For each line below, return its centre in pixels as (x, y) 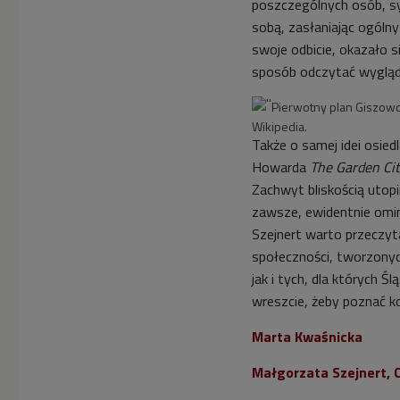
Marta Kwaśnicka (307, 337)
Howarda (281, 167)
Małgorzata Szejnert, (323, 372)
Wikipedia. (279, 126)
